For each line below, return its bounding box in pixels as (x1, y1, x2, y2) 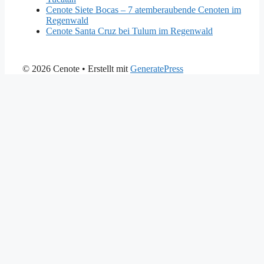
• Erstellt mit (80, 63, 130, 74)
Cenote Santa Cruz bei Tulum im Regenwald (46, 25, 213, 36)
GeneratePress (130, 63, 183, 74)
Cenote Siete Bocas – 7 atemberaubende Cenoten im (46, 4, 241, 15)
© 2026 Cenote (22, 63, 80, 74)
